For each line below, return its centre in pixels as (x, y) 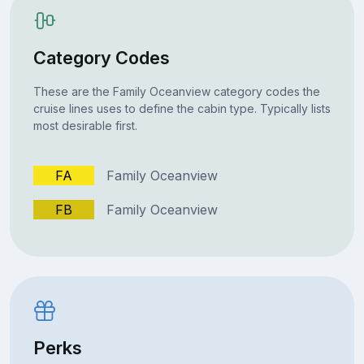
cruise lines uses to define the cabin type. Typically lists (182, 108)
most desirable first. (85, 125)
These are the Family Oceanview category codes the (176, 91)
